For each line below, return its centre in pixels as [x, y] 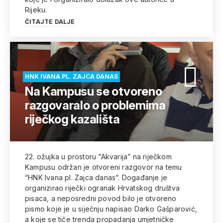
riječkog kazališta [72, 119]
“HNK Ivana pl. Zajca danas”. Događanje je [96, 177]
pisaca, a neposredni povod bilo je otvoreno [101, 198]
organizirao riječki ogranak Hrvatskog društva [102, 188]
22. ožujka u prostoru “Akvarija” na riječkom [98, 157]
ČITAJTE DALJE [50, 22]
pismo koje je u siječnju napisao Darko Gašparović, [111, 209]
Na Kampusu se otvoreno [94, 91]
